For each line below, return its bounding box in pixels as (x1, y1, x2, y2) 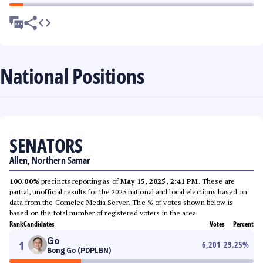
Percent (233, 219, 254, 229)
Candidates (23, 219, 54, 229)
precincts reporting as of (39, 177, 121, 186)
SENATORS (9, 133, 82, 158)
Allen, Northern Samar (9, 154, 90, 167)
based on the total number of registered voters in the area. (9, 208, 198, 217)
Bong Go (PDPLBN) (47, 246, 111, 255)
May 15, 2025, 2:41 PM (120, 177, 198, 186)
